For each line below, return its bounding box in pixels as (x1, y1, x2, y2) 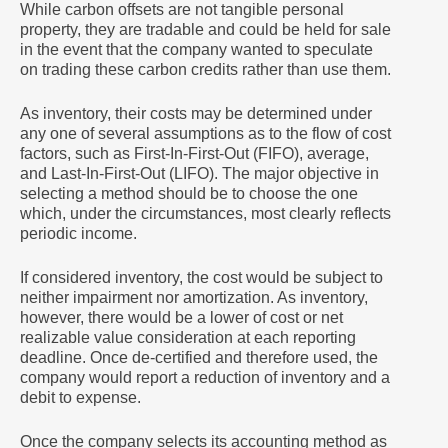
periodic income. (20, 225, 137, 242)
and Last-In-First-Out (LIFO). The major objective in (20, 165, 379, 182)
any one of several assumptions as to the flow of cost (20, 125, 391, 142)
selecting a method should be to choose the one (20, 185, 358, 202)
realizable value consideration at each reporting (20, 329, 356, 346)
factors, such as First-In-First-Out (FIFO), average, (20, 145, 369, 162)
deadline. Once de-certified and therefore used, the (20, 349, 378, 366)
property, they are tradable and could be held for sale (20, 21, 391, 38)
